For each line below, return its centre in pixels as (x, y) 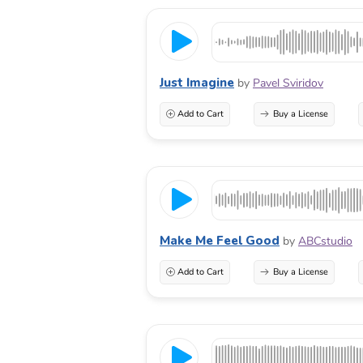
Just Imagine (197, 82)
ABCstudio (325, 241)
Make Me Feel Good (220, 240)
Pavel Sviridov (288, 83)
